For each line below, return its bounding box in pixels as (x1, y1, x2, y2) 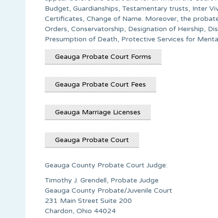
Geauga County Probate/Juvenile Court (45, 186, 172, 195)
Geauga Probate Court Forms (55, 52, 151, 61)
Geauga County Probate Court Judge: (45, 161, 167, 169)
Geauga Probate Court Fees (55, 80, 146, 89)
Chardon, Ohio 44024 (45, 206, 116, 215)
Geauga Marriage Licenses (55, 108, 141, 116)
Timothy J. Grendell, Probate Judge (45, 176, 159, 184)
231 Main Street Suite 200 (45, 196, 132, 205)
